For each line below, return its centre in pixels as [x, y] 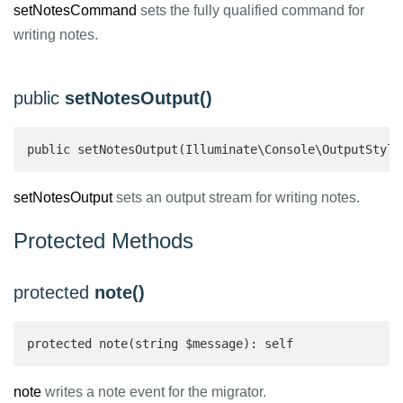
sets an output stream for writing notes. [236, 197]
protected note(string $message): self [164, 344]
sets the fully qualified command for [251, 10]
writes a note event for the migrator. [154, 392]
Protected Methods [103, 241]
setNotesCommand [75, 10]
